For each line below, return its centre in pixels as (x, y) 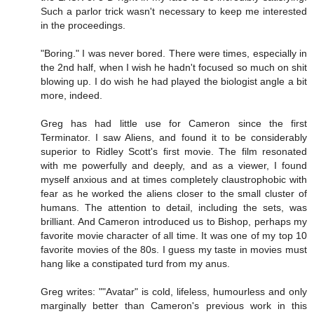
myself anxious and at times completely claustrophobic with (174, 179)
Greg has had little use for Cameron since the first (174, 123)
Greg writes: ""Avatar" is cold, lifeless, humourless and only (174, 291)
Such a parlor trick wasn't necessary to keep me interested (174, 11)
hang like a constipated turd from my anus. (135, 263)
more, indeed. (71, 95)
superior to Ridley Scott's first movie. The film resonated (174, 151)
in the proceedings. (83, 25)
